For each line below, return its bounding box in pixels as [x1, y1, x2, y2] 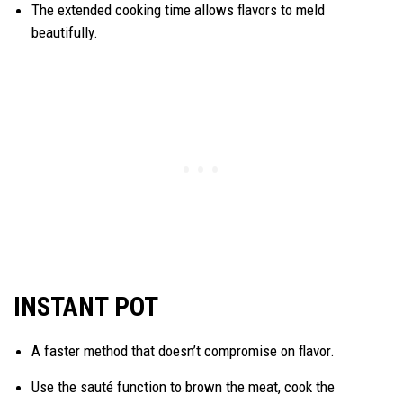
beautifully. [31, 23, 98, 42]
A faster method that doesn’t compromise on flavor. [31, 342, 338, 361]
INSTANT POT [13, 291, 158, 323]
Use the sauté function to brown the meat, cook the [31, 378, 335, 397]
